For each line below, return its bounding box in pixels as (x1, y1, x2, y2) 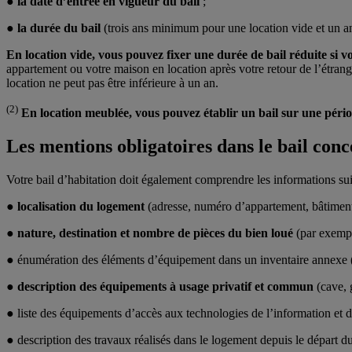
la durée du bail (17, 20, 101, 35)
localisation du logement (17, 200, 148, 214)
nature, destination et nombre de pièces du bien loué (17, 226, 293, 240)
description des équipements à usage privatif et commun (17, 280, 317, 294)
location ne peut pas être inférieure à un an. (6, 75, 218, 90)
